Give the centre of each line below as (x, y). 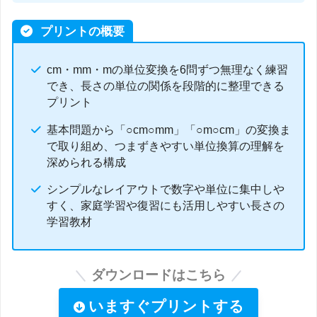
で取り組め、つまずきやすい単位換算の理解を (165, 146)
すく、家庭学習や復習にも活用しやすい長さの (165, 206)
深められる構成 (86, 162)
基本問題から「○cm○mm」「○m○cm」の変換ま (168, 129)
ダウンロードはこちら (158, 275)
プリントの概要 (80, 31)
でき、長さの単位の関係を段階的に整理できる (165, 86)
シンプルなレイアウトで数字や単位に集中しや (165, 190)
